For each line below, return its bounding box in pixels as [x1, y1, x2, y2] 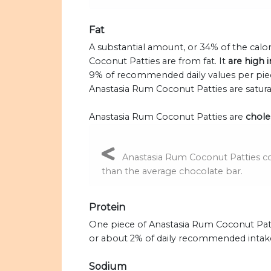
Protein [89, 201, 125, 214]
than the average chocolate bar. [102, 166, 243, 177]
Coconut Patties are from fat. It [89, 56, 228, 67]
